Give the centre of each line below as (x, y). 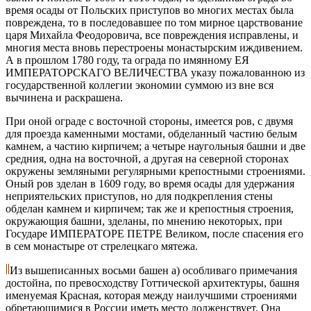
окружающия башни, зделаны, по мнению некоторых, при (144, 221)
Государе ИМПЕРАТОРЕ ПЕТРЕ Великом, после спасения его (154, 233)
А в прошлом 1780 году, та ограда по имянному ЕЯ (127, 60)
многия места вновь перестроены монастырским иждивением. (154, 47)
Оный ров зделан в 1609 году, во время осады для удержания (150, 183)
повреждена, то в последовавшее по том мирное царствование (154, 22)
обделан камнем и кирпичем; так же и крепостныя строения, (150, 208)
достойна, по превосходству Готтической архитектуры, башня (152, 283)
